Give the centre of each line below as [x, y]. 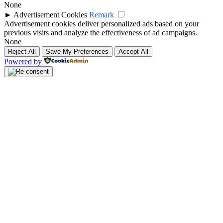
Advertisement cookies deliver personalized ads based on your [102, 23]
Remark [102, 14]
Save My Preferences [77, 51]
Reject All [22, 51]
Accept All [133, 51]
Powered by [23, 61]
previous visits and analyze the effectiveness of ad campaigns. [101, 32]
